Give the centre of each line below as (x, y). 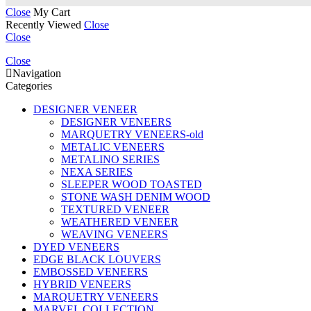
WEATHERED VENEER (120, 222)
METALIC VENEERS (113, 147)
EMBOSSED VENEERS (91, 272)
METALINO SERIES (110, 160)
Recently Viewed (45, 25)
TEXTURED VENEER (115, 210)
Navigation (37, 74)
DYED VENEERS (76, 247)
